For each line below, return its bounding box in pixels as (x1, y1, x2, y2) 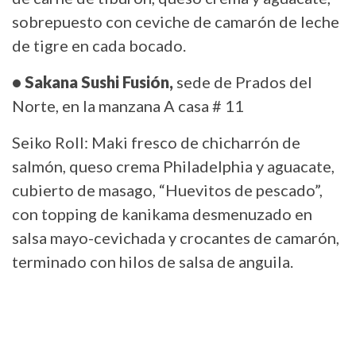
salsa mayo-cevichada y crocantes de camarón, (12, 228, 339, 248)
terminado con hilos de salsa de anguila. (12, 252, 293, 272)
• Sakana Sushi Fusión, (12, 72, 173, 92)
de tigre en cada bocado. (12, 36, 189, 56)
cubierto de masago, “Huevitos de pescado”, (12, 180, 323, 200)
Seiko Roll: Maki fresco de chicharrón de (12, 133, 300, 153)
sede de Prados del (173, 72, 312, 92)
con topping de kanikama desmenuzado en (12, 204, 312, 224)
